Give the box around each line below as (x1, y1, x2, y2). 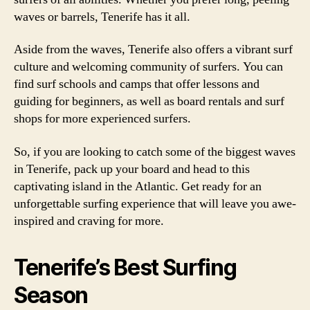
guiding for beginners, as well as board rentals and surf (14, 93, 284, 109)
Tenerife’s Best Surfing (14, 253, 237, 281)
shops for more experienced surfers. (14, 111, 191, 127)
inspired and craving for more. (14, 212, 164, 229)
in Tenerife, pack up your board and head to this (14, 161, 250, 177)
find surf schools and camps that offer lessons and (14, 76, 259, 92)
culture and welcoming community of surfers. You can (14, 59, 283, 75)
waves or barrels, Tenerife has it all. (14, 8, 190, 25)
